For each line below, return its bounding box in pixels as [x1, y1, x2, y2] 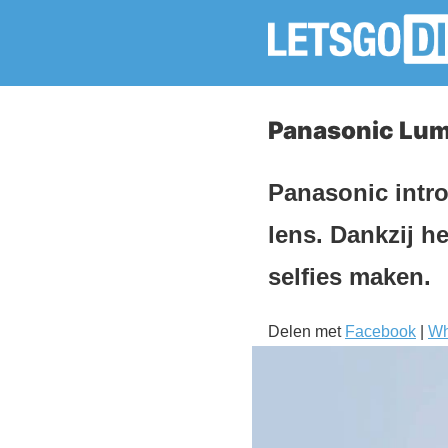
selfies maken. [268, 262, 431, 290]
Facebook [345, 322, 416, 340]
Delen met [268, 322, 345, 340]
